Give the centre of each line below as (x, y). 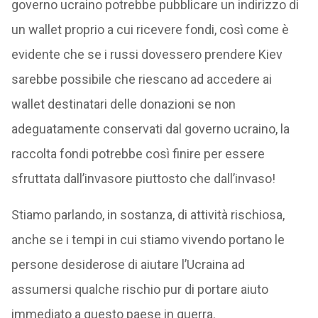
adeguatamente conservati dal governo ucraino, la (150, 128)
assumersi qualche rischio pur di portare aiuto (139, 289)
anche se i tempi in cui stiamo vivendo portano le (148, 239)
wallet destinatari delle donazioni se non (123, 104)
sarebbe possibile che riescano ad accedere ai (141, 79)
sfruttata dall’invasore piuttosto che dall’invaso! (143, 178)
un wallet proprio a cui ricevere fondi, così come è (150, 29)
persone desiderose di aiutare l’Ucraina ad (128, 264)
